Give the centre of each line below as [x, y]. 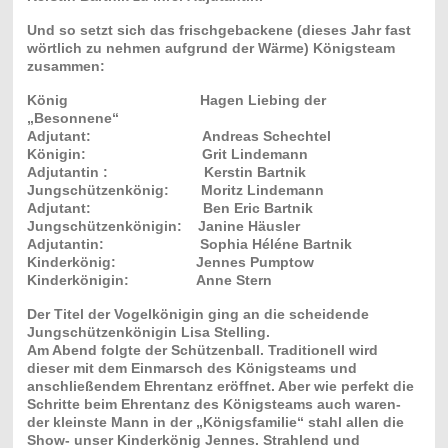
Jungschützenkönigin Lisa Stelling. [148, 331]
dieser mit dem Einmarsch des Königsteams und [191, 367]
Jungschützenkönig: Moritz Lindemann [175, 189]
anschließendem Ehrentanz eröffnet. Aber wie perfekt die [220, 385]
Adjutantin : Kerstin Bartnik [166, 171]
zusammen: [65, 65]
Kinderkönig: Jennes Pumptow [170, 261]
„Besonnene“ [72, 117]
